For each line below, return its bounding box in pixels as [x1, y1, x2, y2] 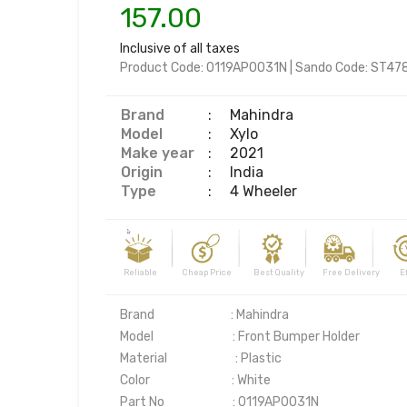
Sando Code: [295, 60, 371, 75]
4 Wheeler [230, 183, 297, 200]
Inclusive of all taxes [120, 41, 240, 56]
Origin [121, 164, 163, 181]
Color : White [120, 372, 271, 388]
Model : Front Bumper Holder [120, 328, 360, 344]
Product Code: [120, 60, 206, 75]
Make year [121, 144, 194, 162]
